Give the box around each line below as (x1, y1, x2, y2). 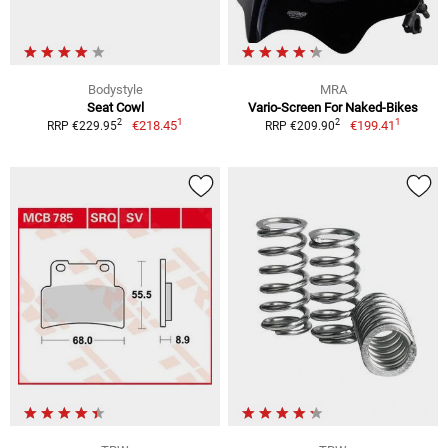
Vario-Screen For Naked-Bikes (248, 99, 418, 115)
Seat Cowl (86, 99, 144, 115)
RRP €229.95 (47, 118, 118, 133)
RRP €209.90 (265, 118, 336, 133)
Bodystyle (87, 81, 143, 97)
